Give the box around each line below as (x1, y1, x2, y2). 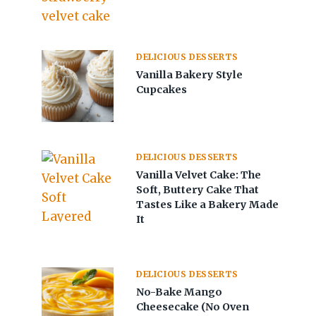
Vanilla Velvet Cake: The (136, 168, 262, 181)
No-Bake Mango (136, 285, 223, 298)
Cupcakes (136, 83, 188, 96)
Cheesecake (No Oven (136, 300, 250, 313)
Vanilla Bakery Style (136, 68, 243, 81)
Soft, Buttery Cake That (136, 183, 260, 196)
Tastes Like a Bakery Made (136, 197, 279, 211)
